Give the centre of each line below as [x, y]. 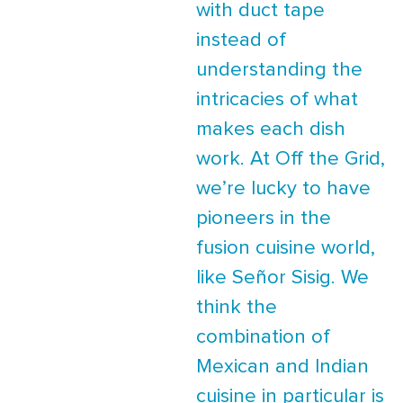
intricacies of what [277, 100]
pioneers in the [264, 219]
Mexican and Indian [282, 367]
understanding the [279, 70]
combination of [263, 337]
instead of [241, 40]
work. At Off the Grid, [291, 159]
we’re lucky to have [283, 189]
